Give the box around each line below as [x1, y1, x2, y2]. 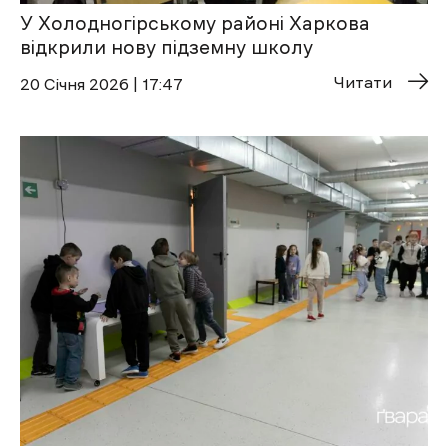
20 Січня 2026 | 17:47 [20, 75, 183, 92]
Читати [334, 73, 392, 90]
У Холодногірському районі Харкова [20, 13, 370, 33]
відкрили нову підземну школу [20, 37, 313, 57]
